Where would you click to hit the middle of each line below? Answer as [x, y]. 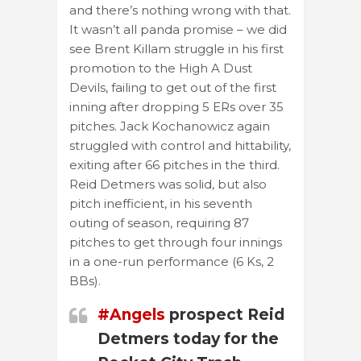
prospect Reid [225, 314]
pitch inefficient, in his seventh [161, 203]
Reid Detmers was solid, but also [168, 184]
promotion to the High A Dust [161, 68]
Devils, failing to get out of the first [173, 87]
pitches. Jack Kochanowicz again [170, 126]
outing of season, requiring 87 [159, 222]
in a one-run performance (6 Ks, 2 [172, 261]
